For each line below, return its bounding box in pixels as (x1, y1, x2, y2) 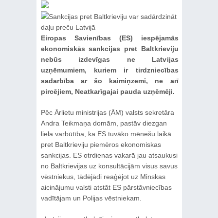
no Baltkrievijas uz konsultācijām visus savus (40, 162, 178, 170)
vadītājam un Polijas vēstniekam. (40, 194, 144, 202)
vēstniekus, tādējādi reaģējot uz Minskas (40, 173, 165, 181)
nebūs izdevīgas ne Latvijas (40, 55, 179, 63)
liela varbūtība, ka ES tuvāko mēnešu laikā (40, 130, 171, 138)
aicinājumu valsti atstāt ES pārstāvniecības (40, 183, 172, 191)
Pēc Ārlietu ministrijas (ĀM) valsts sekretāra (40, 109, 174, 116)
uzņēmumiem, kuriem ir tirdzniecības (40, 66, 179, 74)
